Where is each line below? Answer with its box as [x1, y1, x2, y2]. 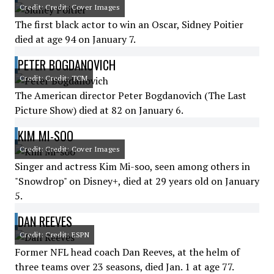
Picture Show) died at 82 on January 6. [15, 103, 183, 117]
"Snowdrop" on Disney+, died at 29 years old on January [15, 174, 259, 188]
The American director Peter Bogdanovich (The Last [15, 89, 246, 102]
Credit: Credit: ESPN [20, 230, 89, 239]
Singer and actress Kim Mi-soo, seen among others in [15, 160, 250, 173]
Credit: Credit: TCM [20, 73, 88, 83]
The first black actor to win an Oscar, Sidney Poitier [15, 18, 243, 31]
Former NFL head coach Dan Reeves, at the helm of [15, 245, 240, 259]
